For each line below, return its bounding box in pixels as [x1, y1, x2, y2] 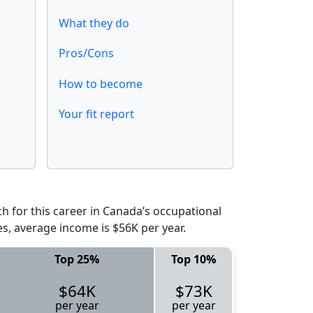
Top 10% [171, 251, 216, 267]
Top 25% [54, 251, 99, 267]
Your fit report [59, 105, 134, 122]
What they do [59, 15, 129, 31]
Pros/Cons [59, 45, 114, 61]
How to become [59, 75, 143, 92]
